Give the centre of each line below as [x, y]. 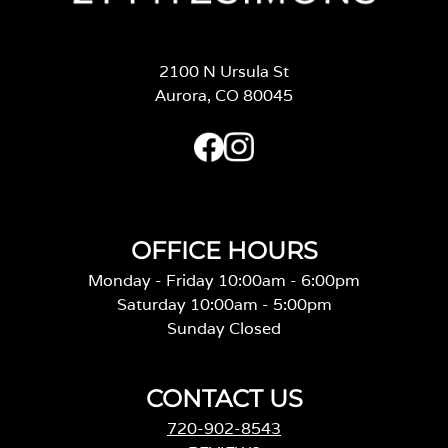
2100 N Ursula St [224, 72]
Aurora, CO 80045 [224, 96]
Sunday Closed [224, 329]
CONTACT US [224, 399]
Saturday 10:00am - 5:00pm [224, 305]
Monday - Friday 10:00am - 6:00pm [224, 281]
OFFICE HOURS [224, 251]
